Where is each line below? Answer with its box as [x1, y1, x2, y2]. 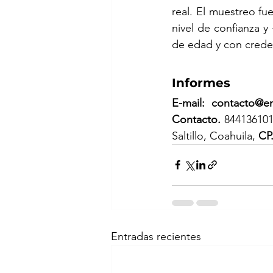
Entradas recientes [111, 229, 201, 243]
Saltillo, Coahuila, [172, 129, 258, 143]
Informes [172, 75, 230, 90]
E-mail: [172, 96, 212, 110]
